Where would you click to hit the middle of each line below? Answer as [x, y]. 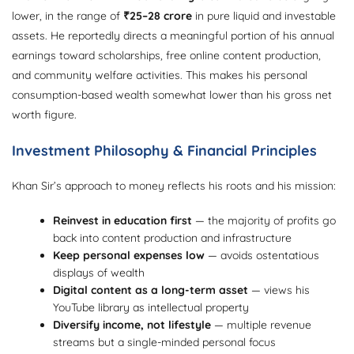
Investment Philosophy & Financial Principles [164, 151]
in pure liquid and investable [264, 16]
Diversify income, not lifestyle [132, 325]
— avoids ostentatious [262, 256]
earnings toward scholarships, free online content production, [166, 56]
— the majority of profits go [264, 221]
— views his [279, 290]
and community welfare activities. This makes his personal [160, 75]
